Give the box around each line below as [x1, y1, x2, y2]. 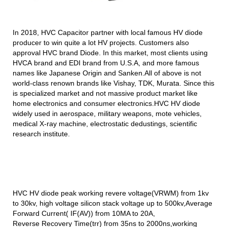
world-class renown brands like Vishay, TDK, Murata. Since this [13, 79, 214, 87]
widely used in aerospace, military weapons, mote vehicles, [13, 109, 202, 118]
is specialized [13, 89, 57, 97]
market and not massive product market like [57, 89, 198, 97]
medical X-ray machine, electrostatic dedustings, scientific [13, 119, 197, 128]
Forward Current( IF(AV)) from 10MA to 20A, [13, 209, 155, 217]
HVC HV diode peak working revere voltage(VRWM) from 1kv [13, 188, 209, 197]
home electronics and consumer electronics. [13, 99, 154, 107]
